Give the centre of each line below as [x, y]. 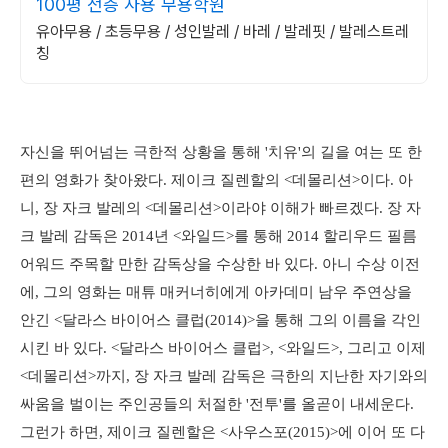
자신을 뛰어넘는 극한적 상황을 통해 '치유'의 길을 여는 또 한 [221, 152]
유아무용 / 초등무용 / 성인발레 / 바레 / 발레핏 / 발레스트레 [222, 31]
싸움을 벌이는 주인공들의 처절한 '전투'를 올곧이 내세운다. [217, 404]
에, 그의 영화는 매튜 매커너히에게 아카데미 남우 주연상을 [216, 292]
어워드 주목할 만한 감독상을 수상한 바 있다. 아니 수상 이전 [220, 264]
